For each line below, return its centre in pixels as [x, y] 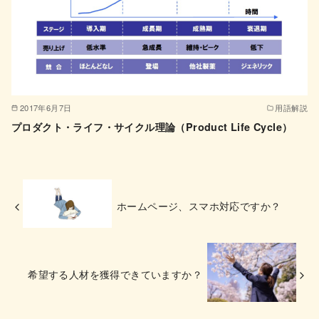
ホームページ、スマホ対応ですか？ [199, 206]
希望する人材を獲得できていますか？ [115, 274]
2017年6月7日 [46, 107]
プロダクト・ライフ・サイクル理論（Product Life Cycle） [152, 127]
